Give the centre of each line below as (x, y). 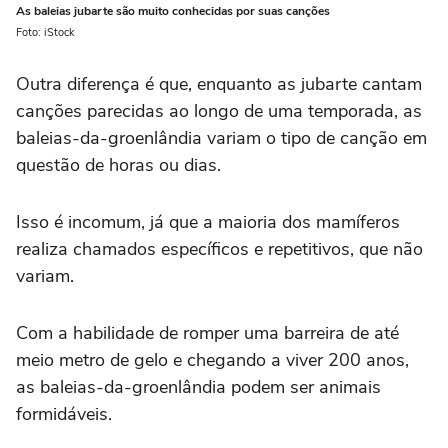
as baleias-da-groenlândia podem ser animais (198, 387)
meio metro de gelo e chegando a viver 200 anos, (212, 360)
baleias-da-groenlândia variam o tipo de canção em (221, 138)
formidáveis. (64, 414)
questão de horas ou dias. (118, 165)
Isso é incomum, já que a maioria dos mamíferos (208, 222)
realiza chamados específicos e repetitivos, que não (219, 249)
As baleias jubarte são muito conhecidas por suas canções (173, 11)
